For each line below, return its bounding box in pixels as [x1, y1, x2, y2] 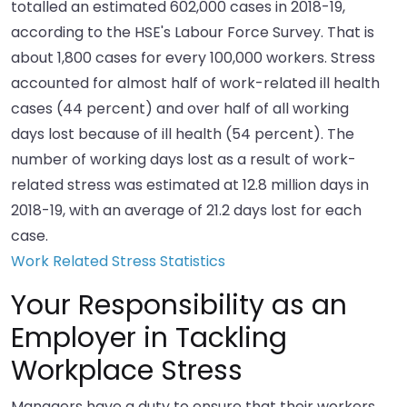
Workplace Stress [11, 352, 243, 391]
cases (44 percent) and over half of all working [11, 98, 349, 120]
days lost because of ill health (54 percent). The [11, 124, 354, 145]
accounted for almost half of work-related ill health [11, 73, 380, 94]
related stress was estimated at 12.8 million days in [11, 174, 369, 196]
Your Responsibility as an [11, 286, 347, 325]
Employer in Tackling [11, 319, 287, 358]
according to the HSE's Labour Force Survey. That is [11, 22, 374, 44]
